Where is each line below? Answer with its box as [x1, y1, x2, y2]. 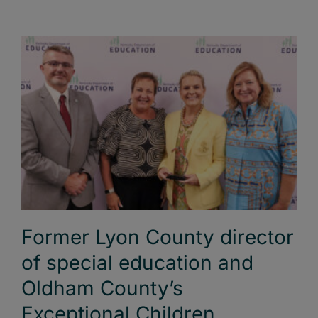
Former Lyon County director [21, 224, 294, 249]
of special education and [21, 250, 253, 275]
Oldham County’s [21, 275, 183, 300]
